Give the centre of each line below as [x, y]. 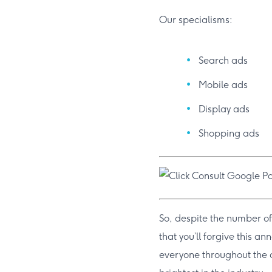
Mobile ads [223, 85]
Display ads [224, 109]
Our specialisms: [196, 20]
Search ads [223, 61]
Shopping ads [229, 134]
